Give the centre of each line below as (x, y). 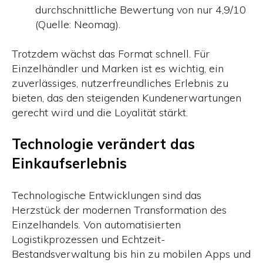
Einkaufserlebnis (69, 163)
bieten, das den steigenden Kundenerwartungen (127, 97)
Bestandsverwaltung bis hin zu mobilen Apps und (131, 254)
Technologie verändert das (103, 144)
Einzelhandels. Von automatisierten (96, 225)
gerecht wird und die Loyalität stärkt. (100, 112)
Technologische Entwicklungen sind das (107, 195)
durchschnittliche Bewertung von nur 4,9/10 (141, 9)
